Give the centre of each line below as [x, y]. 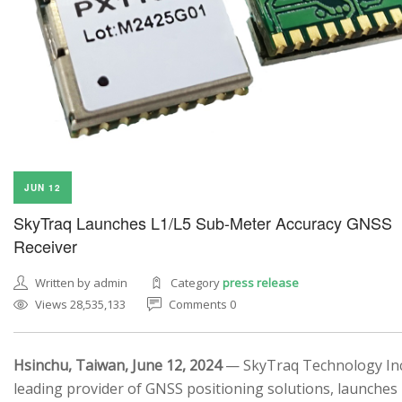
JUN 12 [43, 188]
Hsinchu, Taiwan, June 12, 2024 [118, 366]
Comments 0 [202, 305]
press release [261, 283]
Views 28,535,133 [80, 305]
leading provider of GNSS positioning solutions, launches [205, 389]
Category [197, 283]
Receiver [45, 246]
